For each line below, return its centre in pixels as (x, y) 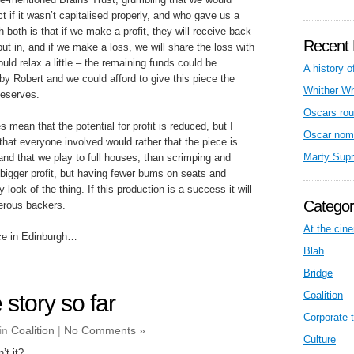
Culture (320, 339)
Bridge (318, 273)
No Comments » (105, 330)
